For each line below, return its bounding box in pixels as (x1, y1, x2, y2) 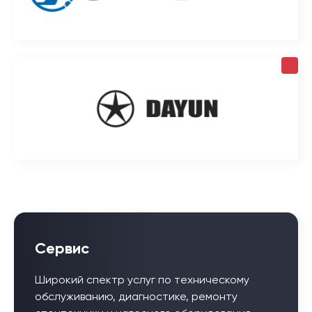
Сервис (35, 242, 89, 258)
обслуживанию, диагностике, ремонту (35, 292, 237, 304)
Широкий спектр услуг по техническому (35, 275, 249, 287)
